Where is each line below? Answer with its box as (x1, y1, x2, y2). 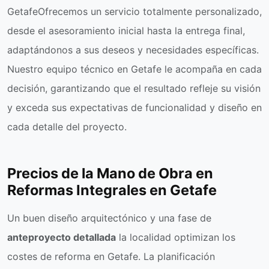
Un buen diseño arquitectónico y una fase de (7, 211, 211, 224)
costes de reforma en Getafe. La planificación (7, 250, 215, 262)
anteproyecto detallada (7, 231, 116, 243)
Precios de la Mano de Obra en (7, 164, 213, 182)
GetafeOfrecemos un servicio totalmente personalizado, (7, 5, 262, 17)
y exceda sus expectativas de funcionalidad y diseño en (7, 101, 262, 113)
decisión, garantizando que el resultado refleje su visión (7, 82, 261, 94)
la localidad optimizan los (116, 231, 235, 243)
